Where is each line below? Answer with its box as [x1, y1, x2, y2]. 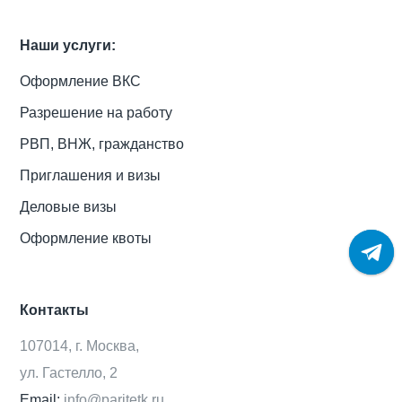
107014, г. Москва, [20, 338, 140, 354]
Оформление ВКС [20, 74, 142, 90]
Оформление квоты [20, 231, 153, 247]
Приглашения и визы [20, 168, 162, 184]
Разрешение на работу [20, 105, 173, 121]
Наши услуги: [20, 38, 117, 54]
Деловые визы [20, 199, 118, 215]
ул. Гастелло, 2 [20, 365, 118, 381]
